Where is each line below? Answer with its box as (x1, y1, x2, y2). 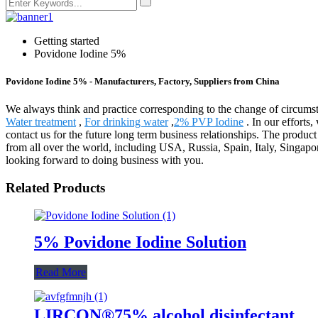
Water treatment (6, 116, 76, 128)
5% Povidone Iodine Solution (34, 232, 246, 251)
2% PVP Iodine (174, 116, 243, 128)
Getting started (34, 35, 99, 47)
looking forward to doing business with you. (6, 154, 204, 167)
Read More (35, 265, 86, 278)
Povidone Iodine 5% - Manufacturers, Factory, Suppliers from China (6, 76, 280, 87)
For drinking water (84, 116, 168, 128)
